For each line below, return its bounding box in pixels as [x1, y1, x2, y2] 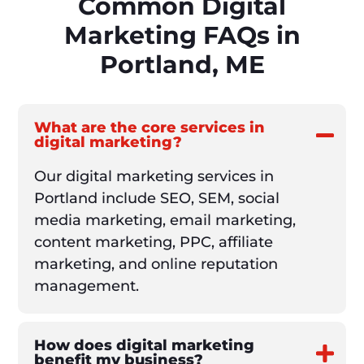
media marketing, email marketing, [34, 211, 297, 230]
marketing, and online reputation [34, 255, 279, 274]
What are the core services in [34, 119, 266, 137]
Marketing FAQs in [63, 20, 301, 51]
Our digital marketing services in [34, 167, 275, 186]
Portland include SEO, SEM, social [34, 189, 280, 208]
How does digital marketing [34, 336, 255, 355]
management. [34, 277, 140, 296]
